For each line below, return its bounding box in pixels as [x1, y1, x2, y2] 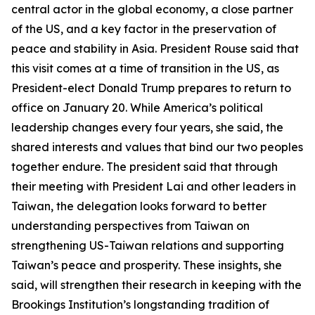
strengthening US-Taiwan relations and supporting [11, 238, 284, 252]
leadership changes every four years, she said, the [11, 120, 283, 134]
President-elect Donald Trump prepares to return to [11, 81, 291, 95]
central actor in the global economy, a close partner [11, 2, 293, 16]
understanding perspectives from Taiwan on [11, 219, 250, 233]
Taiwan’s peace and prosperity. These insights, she [11, 258, 282, 272]
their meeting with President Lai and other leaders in [11, 179, 296, 193]
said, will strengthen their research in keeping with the [11, 278, 302, 292]
